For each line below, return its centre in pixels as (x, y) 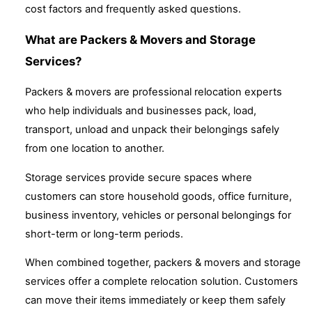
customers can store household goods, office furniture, (158, 196)
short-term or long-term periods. (104, 234)
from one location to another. (95, 148)
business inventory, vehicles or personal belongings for (158, 215)
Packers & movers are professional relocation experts (154, 92)
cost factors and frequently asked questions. (133, 9)
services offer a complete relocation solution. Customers (162, 282)
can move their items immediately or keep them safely (155, 301)
